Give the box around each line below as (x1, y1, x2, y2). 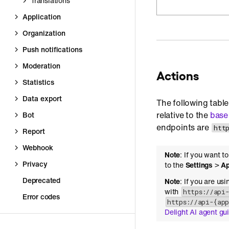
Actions (156, 67, 199, 82)
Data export (22, 93, 62, 104)
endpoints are (156, 121, 211, 133)
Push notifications (22, 44, 82, 55)
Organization (22, 28, 65, 38)
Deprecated (22, 175, 60, 186)
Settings (185, 159, 213, 170)
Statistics (22, 77, 54, 87)
